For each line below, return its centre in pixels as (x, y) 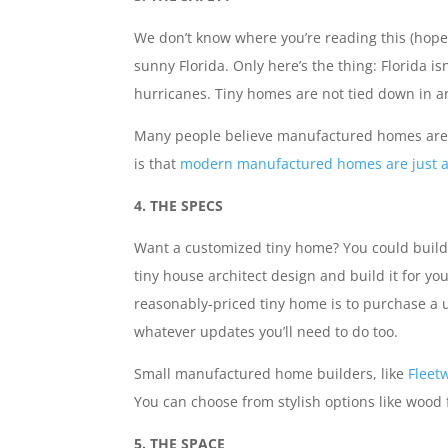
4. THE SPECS (179, 205)
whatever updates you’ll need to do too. (266, 331)
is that (157, 163)
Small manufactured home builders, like (271, 373)
